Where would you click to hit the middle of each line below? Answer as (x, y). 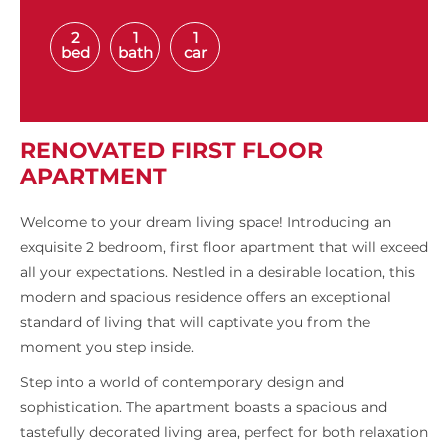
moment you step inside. (107, 347)
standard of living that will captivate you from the (195, 322)
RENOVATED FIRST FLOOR (171, 151)
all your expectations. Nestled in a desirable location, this (217, 272)
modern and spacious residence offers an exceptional (205, 297)
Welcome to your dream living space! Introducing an (205, 222)
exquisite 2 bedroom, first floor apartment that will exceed (224, 247)
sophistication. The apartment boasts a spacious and (203, 407)
